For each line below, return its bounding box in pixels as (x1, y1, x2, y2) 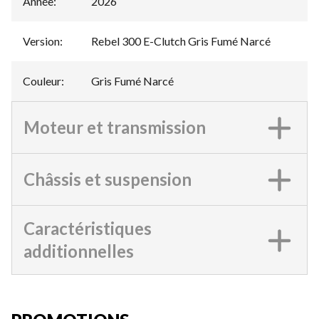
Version (23, 34, 60, 48)
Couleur (23, 74, 61, 88)
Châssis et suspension (23, 169, 192, 190)
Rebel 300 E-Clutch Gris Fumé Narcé (91, 34, 271, 48)
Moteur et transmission (23, 117, 206, 138)
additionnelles (23, 241, 134, 262)
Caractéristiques (23, 218, 152, 239)
